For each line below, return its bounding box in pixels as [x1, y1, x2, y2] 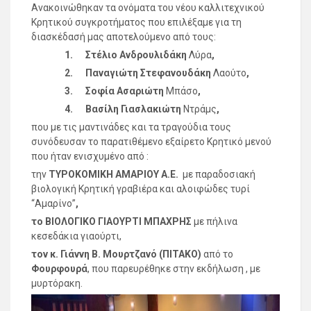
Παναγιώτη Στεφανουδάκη [85, 67, 213, 78]
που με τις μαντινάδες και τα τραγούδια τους [31, 121, 231, 133]
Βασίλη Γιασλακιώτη [85, 103, 183, 115]
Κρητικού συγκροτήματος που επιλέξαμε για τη [31, 16, 242, 28]
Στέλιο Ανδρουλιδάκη [85, 49, 189, 60]
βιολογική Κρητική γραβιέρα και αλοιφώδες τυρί [31, 183, 250, 194]
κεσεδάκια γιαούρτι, [31, 230, 121, 242]
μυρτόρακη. [31, 277, 83, 289]
